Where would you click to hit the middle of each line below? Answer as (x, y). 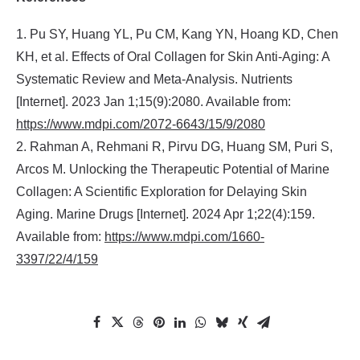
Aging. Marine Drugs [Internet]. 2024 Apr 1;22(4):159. (166, 214)
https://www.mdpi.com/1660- (184, 237)
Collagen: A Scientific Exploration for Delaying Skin (162, 192)
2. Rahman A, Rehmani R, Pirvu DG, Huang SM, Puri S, (174, 147)
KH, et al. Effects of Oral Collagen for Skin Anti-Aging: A (173, 57)
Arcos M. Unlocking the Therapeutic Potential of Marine (173, 169)
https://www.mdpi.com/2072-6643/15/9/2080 (141, 124)
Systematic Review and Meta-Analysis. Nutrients (154, 79)
